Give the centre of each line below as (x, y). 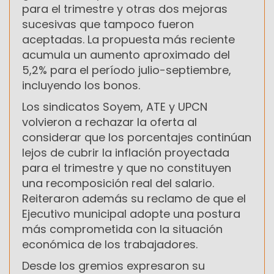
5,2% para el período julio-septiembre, (127, 70)
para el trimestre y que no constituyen (127, 168)
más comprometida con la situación (122, 229)
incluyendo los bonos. (81, 85)
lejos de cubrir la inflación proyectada (126, 152)
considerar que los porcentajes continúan (137, 137)
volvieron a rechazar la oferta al (109, 122)
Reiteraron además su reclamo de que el (134, 198)
